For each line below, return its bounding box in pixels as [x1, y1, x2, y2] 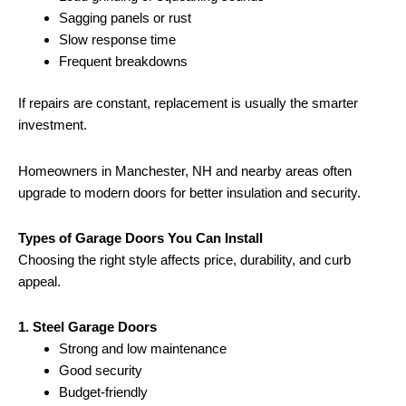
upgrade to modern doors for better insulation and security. [18, 184, 361, 200]
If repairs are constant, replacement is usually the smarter [18, 95, 358, 111]
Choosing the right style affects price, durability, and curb [18, 251, 351, 267]
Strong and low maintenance [59, 341, 227, 357]
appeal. [18, 273, 61, 289]
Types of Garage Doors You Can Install [18, 229, 263, 246]
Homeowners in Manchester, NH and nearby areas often [18, 162, 352, 179]
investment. [18, 117, 87, 133]
